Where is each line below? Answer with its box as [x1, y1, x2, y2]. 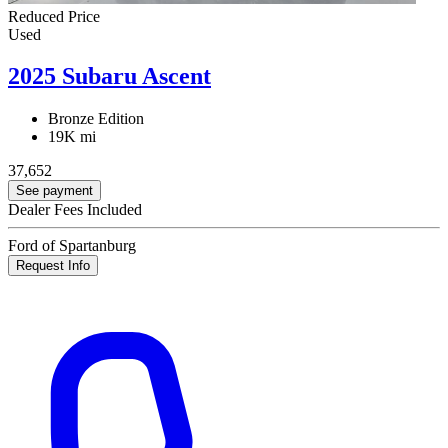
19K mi [48, 128, 96, 146]
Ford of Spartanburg [8, 237, 136, 255]
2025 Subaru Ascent [8, 63, 211, 90]
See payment [16, 183, 93, 199]
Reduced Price [8, 7, 100, 25]
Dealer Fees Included [8, 201, 142, 219]
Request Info [16, 258, 90, 274]
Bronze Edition [48, 110, 144, 128]
